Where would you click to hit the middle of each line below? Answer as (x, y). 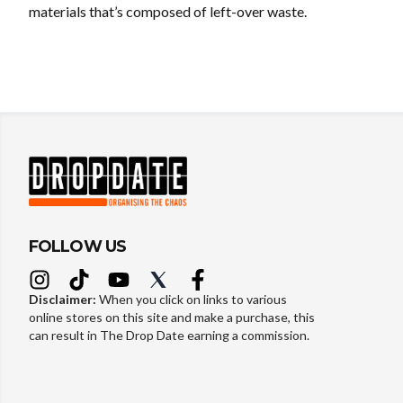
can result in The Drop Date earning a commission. (169, 335)
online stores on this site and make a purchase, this (172, 317)
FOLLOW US (77, 246)
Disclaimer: (64, 299)
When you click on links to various (193, 299)
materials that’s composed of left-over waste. (168, 12)
